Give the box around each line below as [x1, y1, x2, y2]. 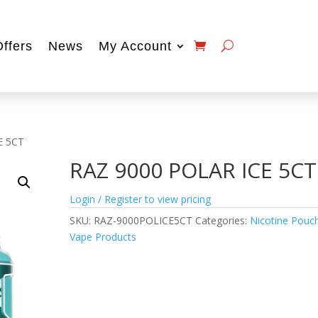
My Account [98, 38, 172, 53]
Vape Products [70, 229, 137, 243]
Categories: [195, 213, 251, 227]
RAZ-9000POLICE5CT [94, 213, 193, 227]
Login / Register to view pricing [70, 192, 212, 206]
